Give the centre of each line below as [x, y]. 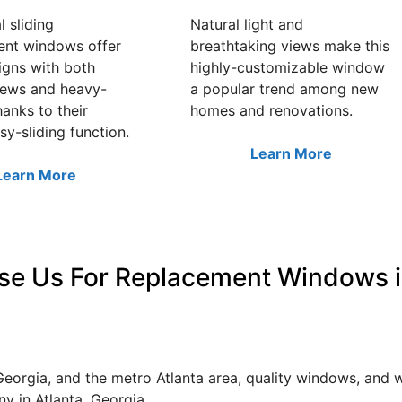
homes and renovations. [271, 110]
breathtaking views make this [290, 45]
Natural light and [247, 24]
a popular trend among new [284, 88]
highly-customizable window [288, 67]
